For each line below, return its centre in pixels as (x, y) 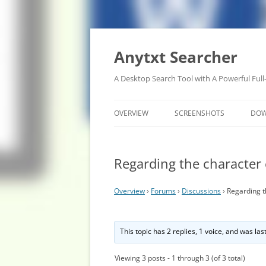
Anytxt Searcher (176, 57)
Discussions (201, 191)
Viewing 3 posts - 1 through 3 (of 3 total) (180, 258)
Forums (163, 191)
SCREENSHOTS (199, 113)
